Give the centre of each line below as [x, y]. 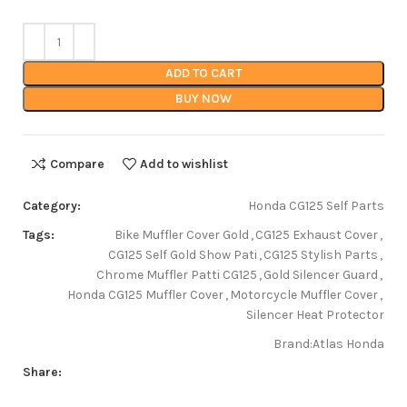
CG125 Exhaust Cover [317, 235]
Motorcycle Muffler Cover [304, 295]
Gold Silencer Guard [321, 275]
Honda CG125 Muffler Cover [145, 295]
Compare [77, 164]
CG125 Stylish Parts [321, 255]
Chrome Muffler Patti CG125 [177, 275]
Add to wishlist [184, 164]
